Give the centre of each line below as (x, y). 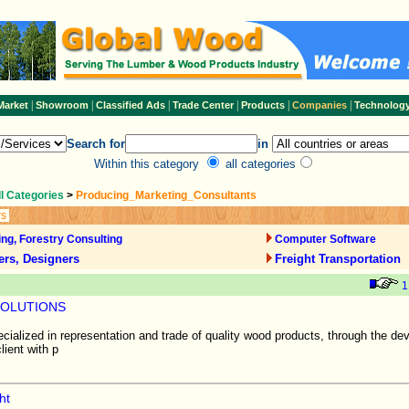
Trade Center (203, 105)
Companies (319, 105)
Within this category (148, 164)
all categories (259, 164)
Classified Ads (130, 105)
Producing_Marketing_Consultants (166, 195)
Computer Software (325, 239)
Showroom (62, 105)
